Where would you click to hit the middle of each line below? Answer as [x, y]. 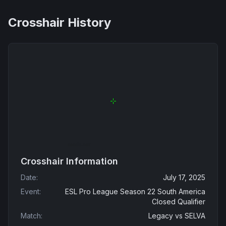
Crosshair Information [69, 161]
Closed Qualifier [179, 202]
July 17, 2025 [184, 177]
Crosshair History [60, 22]
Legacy [161, 216]
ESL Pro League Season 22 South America [135, 191]
